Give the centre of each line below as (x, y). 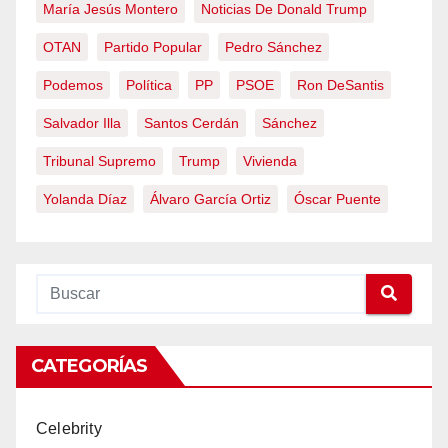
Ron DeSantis (340, 84)
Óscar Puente (337, 198)
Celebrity (69, 428)
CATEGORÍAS (89, 365)
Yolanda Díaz (85, 198)
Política (149, 84)
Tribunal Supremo (99, 160)
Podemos (73, 84)
